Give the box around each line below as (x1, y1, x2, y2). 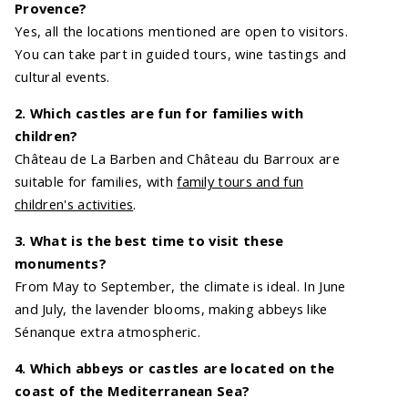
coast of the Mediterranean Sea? (15, 381, 250, 400)
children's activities (15, 195, 134, 213)
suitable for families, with (15, 172, 178, 190)
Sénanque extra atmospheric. (15, 321, 200, 341)
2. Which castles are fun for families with (15, 104, 304, 122)
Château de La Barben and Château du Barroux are (15, 149, 340, 168)
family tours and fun (177, 172, 304, 190)
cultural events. (15, 67, 110, 87)
